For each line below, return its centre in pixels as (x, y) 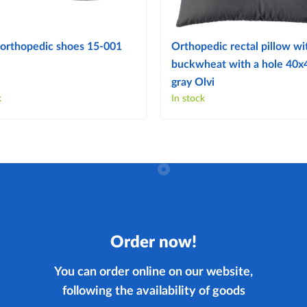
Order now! (153, 243)
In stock (188, 99)
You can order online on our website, (153, 272)
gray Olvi (193, 83)
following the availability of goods (153, 292)
